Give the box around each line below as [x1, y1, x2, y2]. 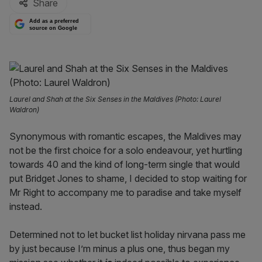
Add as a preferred [29, 18, 80, 25]
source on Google [29, 25, 78, 31]
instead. [9, 201, 42, 212]
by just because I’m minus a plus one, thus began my [9, 243, 230, 254]
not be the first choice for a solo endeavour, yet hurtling [9, 144, 242, 156]
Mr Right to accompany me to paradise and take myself [9, 187, 242, 198]
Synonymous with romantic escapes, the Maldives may [9, 130, 242, 142]
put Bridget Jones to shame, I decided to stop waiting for [9, 173, 247, 184]
